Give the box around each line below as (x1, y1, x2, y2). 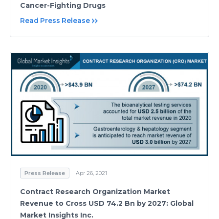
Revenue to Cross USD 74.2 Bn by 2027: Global (20, 199, 194, 208)
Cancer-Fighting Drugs (20, 1, 106, 10)
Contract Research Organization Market (20, 187, 170, 197)
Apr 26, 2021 (76, 170, 107, 177)
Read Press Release (20, 16, 90, 25)
